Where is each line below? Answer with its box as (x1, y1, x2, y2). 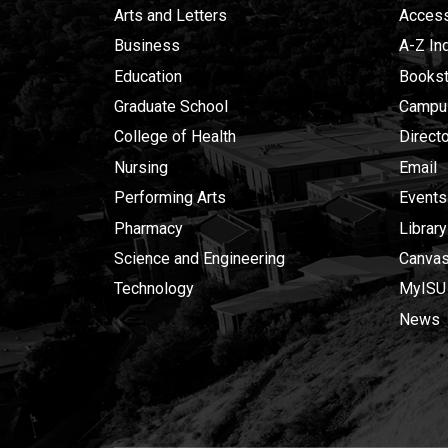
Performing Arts (114, 188, 226, 208)
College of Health (114, 127, 236, 147)
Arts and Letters (114, 5, 227, 25)
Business (114, 36, 180, 56)
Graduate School (114, 97, 228, 117)
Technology (114, 279, 194, 299)
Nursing (114, 157, 168, 177)
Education (114, 66, 182, 86)
